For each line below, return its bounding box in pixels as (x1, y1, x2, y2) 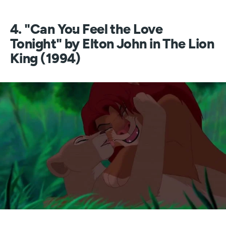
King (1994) (10, 52, 81, 66)
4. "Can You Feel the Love (10, 23, 163, 36)
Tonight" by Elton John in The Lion (10, 37, 214, 51)
